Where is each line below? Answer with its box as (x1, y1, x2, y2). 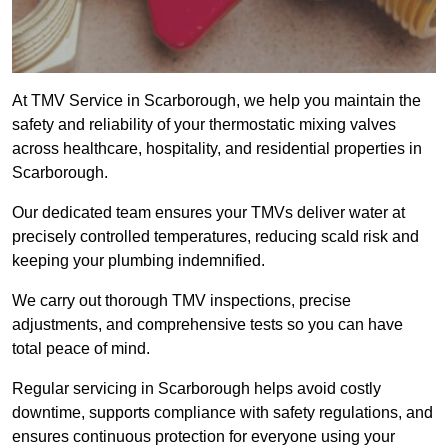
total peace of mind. (12, 340, 150, 358)
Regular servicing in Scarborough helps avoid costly (12, 380, 381, 398)
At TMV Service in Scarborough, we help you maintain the (12, 92, 421, 110)
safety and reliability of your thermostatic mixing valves (12, 116, 396, 134)
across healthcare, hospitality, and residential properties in (12, 140, 422, 158)
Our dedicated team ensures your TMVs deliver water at (12, 204, 405, 222)
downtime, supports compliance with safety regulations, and (12, 404, 433, 422)
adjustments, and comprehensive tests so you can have (12, 316, 403, 334)
